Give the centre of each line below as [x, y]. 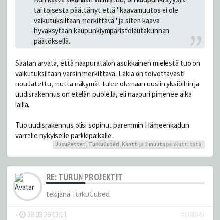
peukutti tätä [183, 144]
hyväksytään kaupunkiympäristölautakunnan [101, 30]
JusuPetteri [71, 144]
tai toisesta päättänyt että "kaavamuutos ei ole [106, 10]
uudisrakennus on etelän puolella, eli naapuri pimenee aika [103, 94]
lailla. [22, 105]
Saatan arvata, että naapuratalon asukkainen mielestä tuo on [108, 63]
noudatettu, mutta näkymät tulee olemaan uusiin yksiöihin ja [107, 84]
